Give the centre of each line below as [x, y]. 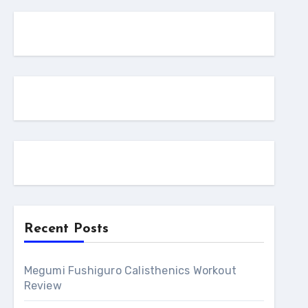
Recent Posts [66, 229]
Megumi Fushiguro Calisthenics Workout [130, 271]
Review [43, 286]
